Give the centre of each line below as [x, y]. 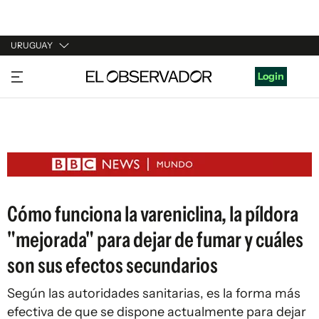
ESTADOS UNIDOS [54, 153]
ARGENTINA [40, 99]
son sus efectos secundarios [113, 265]
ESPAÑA [30, 126]
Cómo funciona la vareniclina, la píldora [153, 214]
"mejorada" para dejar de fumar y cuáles [155, 240]
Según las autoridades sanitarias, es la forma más [154, 293]
